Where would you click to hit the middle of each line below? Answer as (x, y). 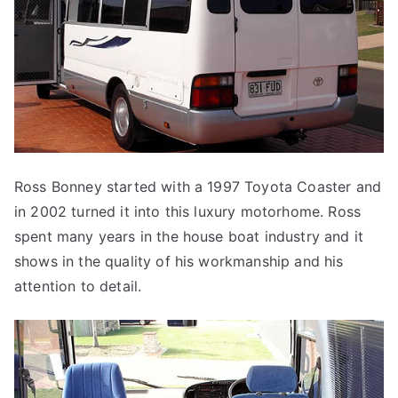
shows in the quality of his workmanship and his (179, 261)
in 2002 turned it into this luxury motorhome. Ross (188, 211)
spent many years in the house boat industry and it (189, 236)
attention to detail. (78, 286)
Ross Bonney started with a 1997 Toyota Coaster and (198, 187)
